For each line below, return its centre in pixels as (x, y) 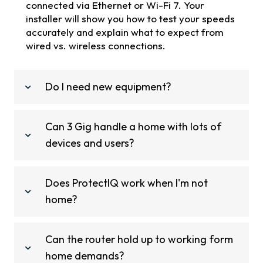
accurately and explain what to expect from (125, 32)
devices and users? (90, 143)
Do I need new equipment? (108, 87)
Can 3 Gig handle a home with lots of (133, 127)
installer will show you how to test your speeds (130, 19)
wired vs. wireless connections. (96, 46)
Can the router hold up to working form (139, 240)
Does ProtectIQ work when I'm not (127, 183)
